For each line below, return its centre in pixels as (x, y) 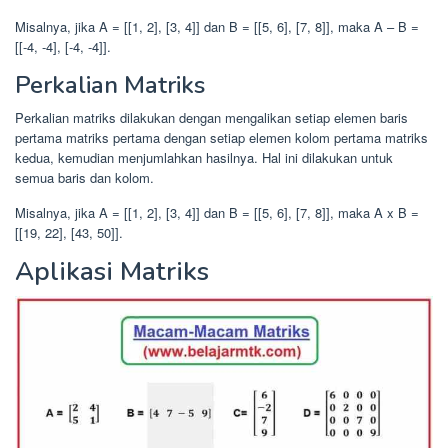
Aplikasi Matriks (112, 271)
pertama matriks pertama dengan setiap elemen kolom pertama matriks (221, 137)
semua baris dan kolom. (84, 177)
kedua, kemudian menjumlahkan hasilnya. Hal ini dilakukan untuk (204, 157)
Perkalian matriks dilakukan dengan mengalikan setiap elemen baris (211, 117)
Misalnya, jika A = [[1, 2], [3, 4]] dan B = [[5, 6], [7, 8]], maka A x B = (217, 212)
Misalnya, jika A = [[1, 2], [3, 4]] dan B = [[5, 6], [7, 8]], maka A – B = (217, 26)
